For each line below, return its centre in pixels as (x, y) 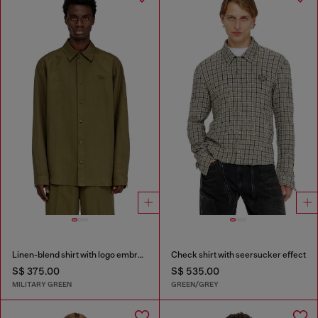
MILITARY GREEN (42, 284)
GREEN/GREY (194, 284)
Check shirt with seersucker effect (238, 255)
